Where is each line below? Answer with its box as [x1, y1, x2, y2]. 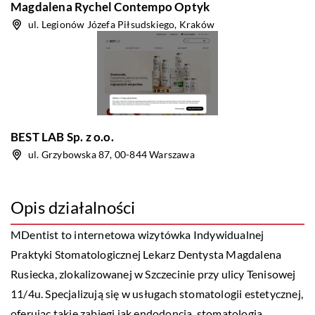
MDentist [11, 228, 59, 241]
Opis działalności [11, 197, 136, 217]
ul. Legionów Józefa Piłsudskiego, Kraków [28, 18, 214, 30]
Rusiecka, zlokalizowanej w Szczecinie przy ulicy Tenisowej [11, 267, 296, 281]
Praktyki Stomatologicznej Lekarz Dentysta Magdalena [11, 247, 282, 261]
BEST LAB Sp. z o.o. [11, 129, 114, 144]
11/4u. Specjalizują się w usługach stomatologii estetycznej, [11, 287, 304, 300]
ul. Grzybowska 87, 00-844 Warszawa [28, 148, 195, 160]
